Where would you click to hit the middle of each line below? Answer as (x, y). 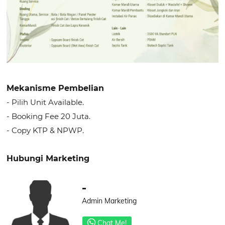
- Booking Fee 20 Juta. (49, 117)
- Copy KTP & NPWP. (45, 131)
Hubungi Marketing (48, 159)
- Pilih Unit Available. (45, 102)
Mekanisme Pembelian (55, 88)
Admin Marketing (109, 201)
